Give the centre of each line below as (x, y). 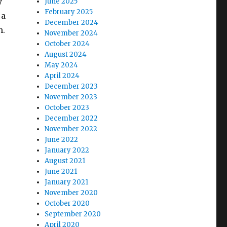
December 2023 (71, 86)
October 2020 (67, 203)
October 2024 (67, 44)
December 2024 (72, 23)
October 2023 (67, 108)
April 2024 (62, 76)
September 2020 (73, 214)
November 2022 (71, 129)
